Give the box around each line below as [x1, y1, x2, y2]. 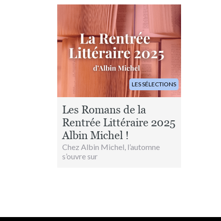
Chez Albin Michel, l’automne [62, 142, 160, 151]
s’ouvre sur [62, 151, 98, 161]
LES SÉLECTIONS [132, 80, 176, 88]
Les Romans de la [62, 103, 146, 116]
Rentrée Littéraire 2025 [62, 115, 176, 129]
